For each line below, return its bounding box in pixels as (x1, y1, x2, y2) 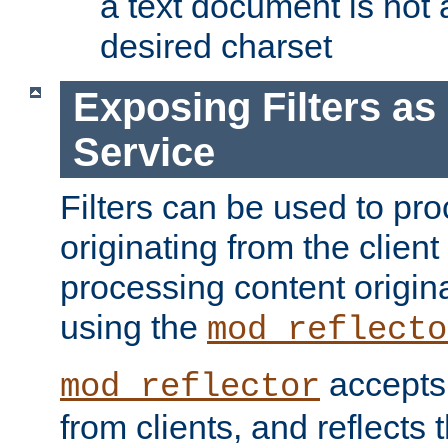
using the (60, 308, 207, 347)
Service (72, 129, 215, 174)
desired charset (100, 27, 332, 66)
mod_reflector (60, 368, 320, 407)
